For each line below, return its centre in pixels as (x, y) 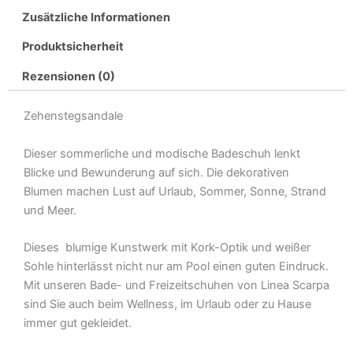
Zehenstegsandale (75, 116)
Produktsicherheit (72, 47)
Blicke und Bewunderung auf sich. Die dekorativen (156, 172)
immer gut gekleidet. (79, 323)
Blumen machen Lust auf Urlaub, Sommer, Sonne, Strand (175, 191)
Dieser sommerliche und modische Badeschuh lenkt (162, 153)
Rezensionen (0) (68, 76)
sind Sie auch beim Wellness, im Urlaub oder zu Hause (167, 304)
